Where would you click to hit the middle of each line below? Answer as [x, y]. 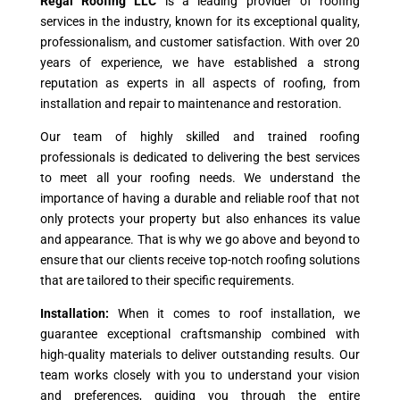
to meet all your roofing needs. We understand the [200, 178]
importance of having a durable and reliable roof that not [200, 198]
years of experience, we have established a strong [200, 62]
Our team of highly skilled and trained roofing [200, 137]
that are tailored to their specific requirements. [167, 280]
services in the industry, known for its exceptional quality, [200, 21]
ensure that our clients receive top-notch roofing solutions [200, 260]
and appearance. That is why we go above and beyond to [200, 239]
